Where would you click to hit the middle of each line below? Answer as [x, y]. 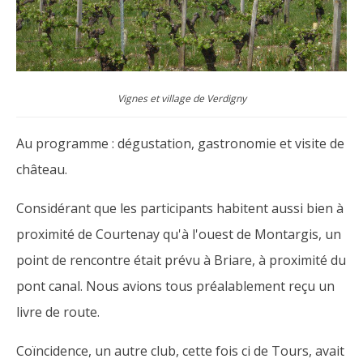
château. [42, 169]
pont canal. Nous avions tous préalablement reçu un [175, 286]
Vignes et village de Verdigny [181, 98]
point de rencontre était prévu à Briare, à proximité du [181, 260]
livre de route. [58, 312]
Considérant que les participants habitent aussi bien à [180, 208]
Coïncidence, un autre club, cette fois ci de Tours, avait [180, 351]
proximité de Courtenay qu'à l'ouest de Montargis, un [179, 234]
